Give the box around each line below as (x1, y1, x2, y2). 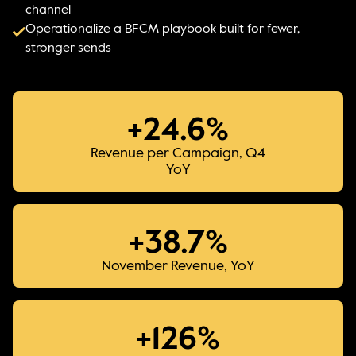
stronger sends (25, 41, 111, 55)
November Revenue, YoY (101, 258, 255, 273)
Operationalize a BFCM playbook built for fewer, (25, 22, 300, 36)
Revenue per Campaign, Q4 (91, 145, 265, 161)
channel (25, 3, 71, 17)
